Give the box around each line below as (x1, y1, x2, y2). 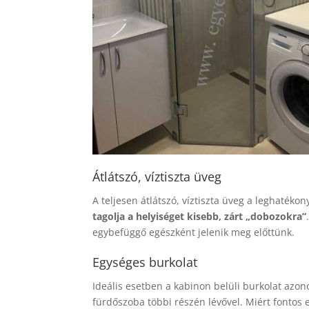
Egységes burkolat (92, 254, 198, 271)
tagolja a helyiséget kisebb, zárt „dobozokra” (92, 210, 307, 223)
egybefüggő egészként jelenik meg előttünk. (92, 226, 295, 239)
